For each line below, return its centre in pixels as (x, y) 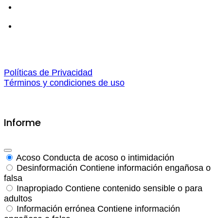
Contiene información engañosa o (145, 168)
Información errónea (56, 209)
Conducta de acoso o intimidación (109, 157)
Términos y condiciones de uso (64, 83)
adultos (18, 198)
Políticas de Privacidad (48, 73)
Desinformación (47, 168)
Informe (22, 123)
